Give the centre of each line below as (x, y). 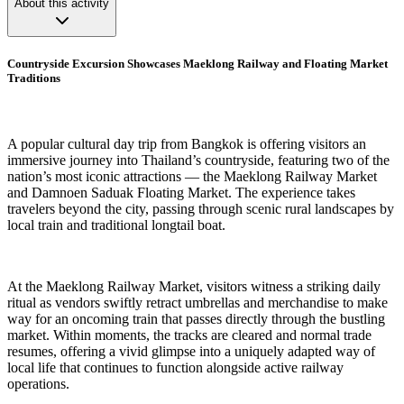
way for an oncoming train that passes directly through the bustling (196, 319)
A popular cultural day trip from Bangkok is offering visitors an (187, 144)
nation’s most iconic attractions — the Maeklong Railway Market (192, 177)
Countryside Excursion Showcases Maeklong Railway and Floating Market (197, 64)
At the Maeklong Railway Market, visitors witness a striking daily (194, 287)
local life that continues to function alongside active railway (175, 368)
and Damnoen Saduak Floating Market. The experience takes (181, 193)
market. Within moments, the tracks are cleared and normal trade (189, 335)
